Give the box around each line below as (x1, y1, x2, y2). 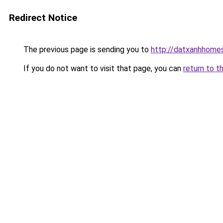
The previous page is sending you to (21, 45, 151, 54)
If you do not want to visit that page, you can (21, 64, 183, 73)
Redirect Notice (9, 12, 77, 23)
